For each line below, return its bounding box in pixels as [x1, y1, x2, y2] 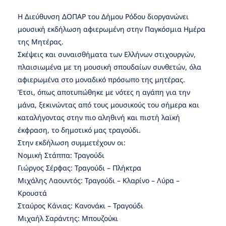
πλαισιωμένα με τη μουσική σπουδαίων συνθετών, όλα [18, 62, 201, 72]
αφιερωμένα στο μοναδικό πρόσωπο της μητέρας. [18, 75, 185, 85]
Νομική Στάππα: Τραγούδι [18, 150, 104, 160]
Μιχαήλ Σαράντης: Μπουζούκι [18, 213, 118, 223]
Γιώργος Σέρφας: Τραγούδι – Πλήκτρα [18, 163, 141, 173]
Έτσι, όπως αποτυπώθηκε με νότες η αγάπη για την [18, 87, 190, 97]
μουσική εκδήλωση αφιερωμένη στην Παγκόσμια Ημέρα [18, 24, 205, 34]
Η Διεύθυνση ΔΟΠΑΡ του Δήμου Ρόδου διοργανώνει [18, 12, 189, 22]
